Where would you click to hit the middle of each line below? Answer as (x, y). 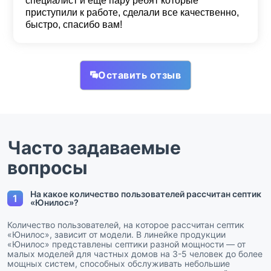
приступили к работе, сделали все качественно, (132, 13)
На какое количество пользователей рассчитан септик (146, 194)
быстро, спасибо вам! (74, 25)
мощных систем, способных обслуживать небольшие (119, 263)
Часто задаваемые (94, 147)
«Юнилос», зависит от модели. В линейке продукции (116, 234)
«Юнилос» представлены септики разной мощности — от (126, 244)
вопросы (47, 167)
